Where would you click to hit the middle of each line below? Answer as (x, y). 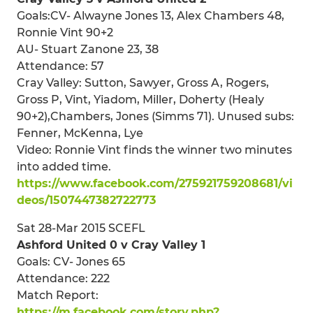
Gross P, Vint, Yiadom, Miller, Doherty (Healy (140, 99)
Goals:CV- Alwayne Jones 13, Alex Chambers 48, (151, 15)
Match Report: (58, 295)
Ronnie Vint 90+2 (65, 32)
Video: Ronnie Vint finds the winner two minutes (154, 150)
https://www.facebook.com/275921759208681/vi (155, 183)
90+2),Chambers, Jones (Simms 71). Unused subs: (155, 116)
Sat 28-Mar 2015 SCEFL (81, 228)
